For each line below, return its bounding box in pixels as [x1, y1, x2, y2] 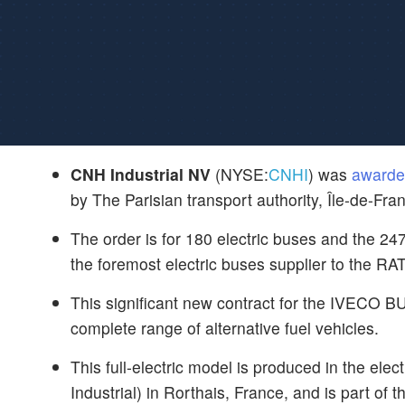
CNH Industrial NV [71, 163, 211, 185]
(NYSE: [211, 163, 268, 185]
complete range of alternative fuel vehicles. [71, 316, 379, 339]
